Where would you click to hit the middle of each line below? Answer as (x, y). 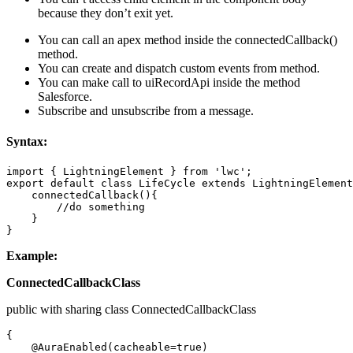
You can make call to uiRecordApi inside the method (169, 82)
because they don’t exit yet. (106, 13)
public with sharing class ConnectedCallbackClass (131, 310)
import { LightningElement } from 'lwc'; (136, 172)
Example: (32, 256)
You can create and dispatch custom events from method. (179, 68)
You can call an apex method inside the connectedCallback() (188, 39)
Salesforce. (65, 96)
